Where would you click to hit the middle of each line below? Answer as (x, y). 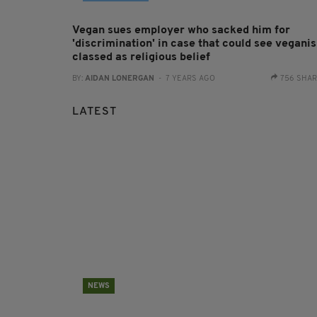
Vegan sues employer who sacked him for (181, 30)
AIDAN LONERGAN (120, 79)
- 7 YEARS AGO (185, 79)
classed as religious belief (141, 57)
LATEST (94, 111)
